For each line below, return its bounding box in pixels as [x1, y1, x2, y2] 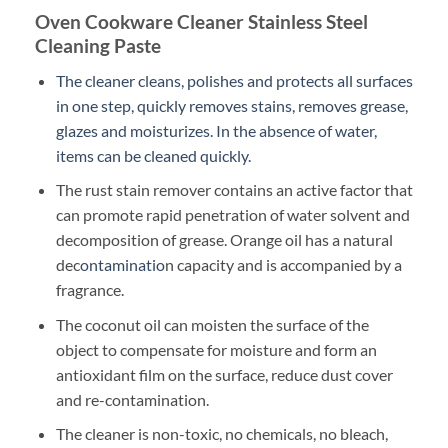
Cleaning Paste [35, 33, 161, 57]
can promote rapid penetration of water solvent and [55, 205, 410, 225]
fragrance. [55, 280, 124, 300]
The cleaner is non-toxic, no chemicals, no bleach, [55, 424, 388, 444]
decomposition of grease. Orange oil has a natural [55, 230, 393, 250]
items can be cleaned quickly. [55, 145, 251, 165]
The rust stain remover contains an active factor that [55, 180, 413, 200]
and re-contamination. [55, 389, 209, 409]
